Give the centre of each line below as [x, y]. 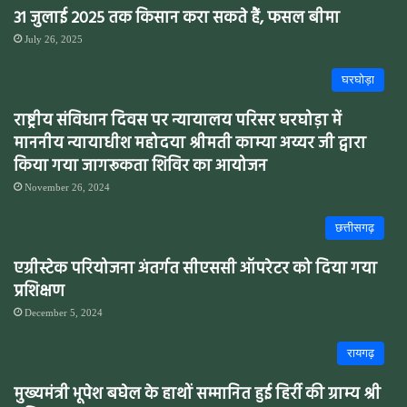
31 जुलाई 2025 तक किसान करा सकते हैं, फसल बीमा [177, 18]
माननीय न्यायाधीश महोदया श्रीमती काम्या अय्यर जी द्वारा [190, 144]
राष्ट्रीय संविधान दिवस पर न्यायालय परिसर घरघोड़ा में [178, 121]
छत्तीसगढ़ [355, 227]
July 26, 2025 [54, 39]
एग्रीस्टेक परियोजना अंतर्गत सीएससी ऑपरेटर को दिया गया [195, 269]
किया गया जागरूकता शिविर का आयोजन [140, 166]
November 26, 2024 [67, 187]
